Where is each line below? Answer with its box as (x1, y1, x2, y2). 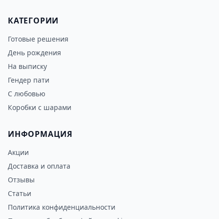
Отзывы (8, 175, 35, 184)
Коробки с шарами (8, 103, 71, 112)
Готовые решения (8, 34, 68, 44)
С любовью (8, 89, 45, 98)
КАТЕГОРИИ (8, 15, 59, 26)
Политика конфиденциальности (8, 202, 115, 212)
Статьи (8, 189, 31, 198)
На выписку (8, 62, 47, 71)
